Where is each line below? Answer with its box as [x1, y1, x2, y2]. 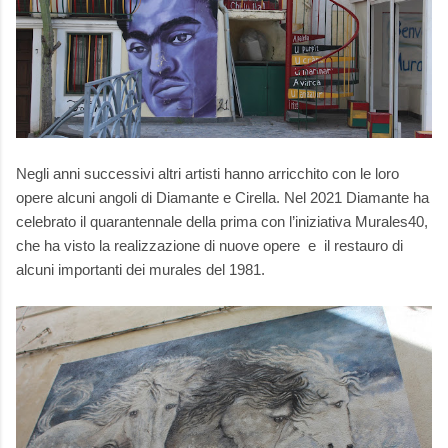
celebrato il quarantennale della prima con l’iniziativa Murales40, [16, 213, 428, 231]
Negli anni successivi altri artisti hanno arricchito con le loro [16, 165, 399, 183]
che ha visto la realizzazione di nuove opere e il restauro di [16, 237, 403, 255]
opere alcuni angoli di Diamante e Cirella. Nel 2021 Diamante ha [16, 189, 429, 207]
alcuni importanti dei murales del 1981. [16, 261, 265, 279]
